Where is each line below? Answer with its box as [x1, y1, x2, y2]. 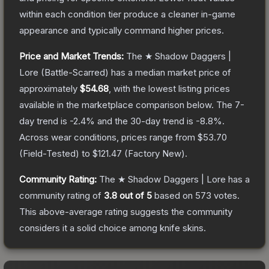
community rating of [19, 189, 104, 201]
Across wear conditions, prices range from [19, 131, 198, 143]
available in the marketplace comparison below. [19, 98, 214, 110]
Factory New [128, 147, 181, 159]
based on [152, 189, 195, 201]
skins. [180, 222, 206, 234]
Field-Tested [23, 147, 76, 159]
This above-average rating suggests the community [19, 205, 232, 217]
